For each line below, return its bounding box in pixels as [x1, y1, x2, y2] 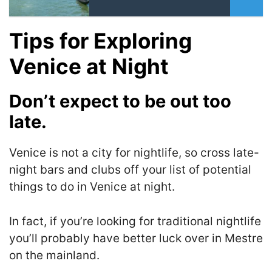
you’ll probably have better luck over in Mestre [9, 231, 263, 245]
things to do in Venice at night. [9, 180, 175, 194]
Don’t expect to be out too [9, 90, 231, 112]
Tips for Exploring [9, 28, 192, 54]
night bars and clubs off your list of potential [9, 163, 251, 177]
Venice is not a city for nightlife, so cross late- [9, 146, 259, 160]
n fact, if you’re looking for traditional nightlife [12, 214, 261, 228]
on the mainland [9, 248, 97, 262]
